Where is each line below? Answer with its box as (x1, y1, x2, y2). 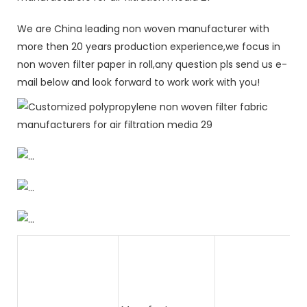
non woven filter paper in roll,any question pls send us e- (17, 57, 287, 71)
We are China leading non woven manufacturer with (17, 21, 269, 36)
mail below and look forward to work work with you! (17, 75, 260, 89)
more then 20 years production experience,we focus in (17, 39, 280, 53)
